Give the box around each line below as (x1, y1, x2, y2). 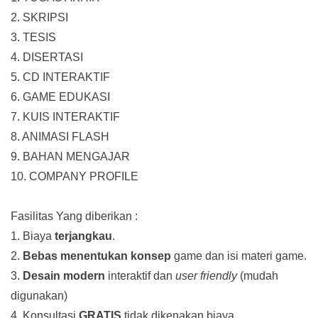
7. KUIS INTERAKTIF (11, 110, 120, 123)
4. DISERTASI (11, 50, 83, 63)
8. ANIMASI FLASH (11, 130, 109, 143)
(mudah (237, 269, 278, 282)
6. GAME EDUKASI (11, 90, 110, 103)
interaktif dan (105, 269, 175, 282)
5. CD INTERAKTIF (11, 70, 110, 83)
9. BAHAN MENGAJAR (11, 150, 130, 163)
